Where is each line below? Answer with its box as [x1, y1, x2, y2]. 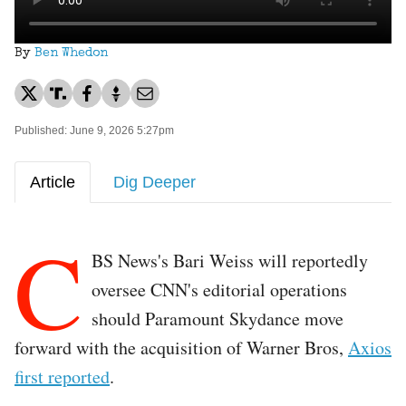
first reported [14, 363, 110, 389]
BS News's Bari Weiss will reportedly [92, 247, 368, 273]
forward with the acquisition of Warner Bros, [14, 334, 348, 360]
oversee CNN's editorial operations [92, 276, 347, 302]
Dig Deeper [113, 172, 196, 191]
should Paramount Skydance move [92, 305, 343, 331]
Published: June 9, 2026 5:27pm [14, 123, 174, 137]
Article [30, 172, 75, 191]
